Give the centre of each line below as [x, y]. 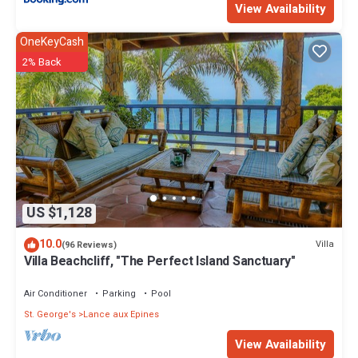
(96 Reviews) [89, 245]
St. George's [50, 314]
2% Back [42, 62]
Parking [119, 293]
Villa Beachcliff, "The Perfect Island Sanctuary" [160, 261]
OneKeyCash [52, 42]
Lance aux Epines [121, 314]
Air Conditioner [56, 293]
